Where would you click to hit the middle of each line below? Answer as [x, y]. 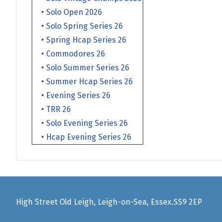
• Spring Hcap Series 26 [80, 40]
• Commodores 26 [69, 54]
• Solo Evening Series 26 [81, 123]
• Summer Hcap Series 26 [83, 81]
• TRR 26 [52, 109]
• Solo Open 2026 [68, 12]
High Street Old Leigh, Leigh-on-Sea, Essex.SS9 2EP [109, 202]
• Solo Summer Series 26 [81, 67]
